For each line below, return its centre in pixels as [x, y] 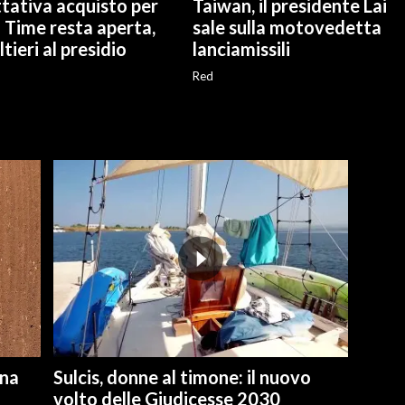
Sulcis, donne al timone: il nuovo [182, 377]
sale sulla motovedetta [287, 28]
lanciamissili [241, 49]
